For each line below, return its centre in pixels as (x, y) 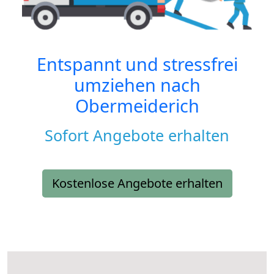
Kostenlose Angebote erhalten (137, 183)
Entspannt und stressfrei (137, 64)
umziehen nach (137, 85)
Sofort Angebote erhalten (137, 135)
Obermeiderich (137, 106)
